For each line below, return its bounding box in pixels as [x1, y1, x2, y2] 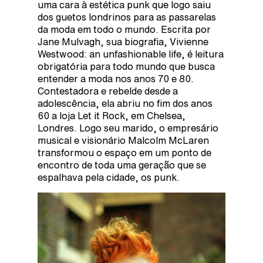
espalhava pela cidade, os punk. [38, 173, 180, 183]
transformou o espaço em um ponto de [38, 148, 211, 158]
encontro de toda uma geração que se [38, 160, 206, 170]
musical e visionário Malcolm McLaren [38, 136, 209, 146]
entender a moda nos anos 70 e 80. [38, 74, 194, 84]
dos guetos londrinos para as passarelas [38, 12, 216, 22]
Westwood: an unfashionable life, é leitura [38, 49, 224, 59]
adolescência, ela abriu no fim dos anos [38, 99, 213, 109]
